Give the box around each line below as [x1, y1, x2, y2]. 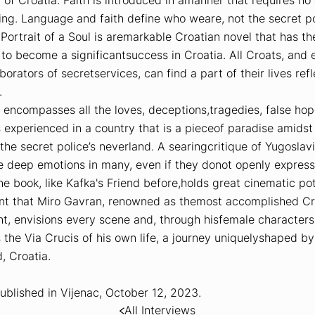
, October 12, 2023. [98, 285, 201, 300]
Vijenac [60, 285, 99, 300]
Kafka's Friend [65, 175, 140, 190]
